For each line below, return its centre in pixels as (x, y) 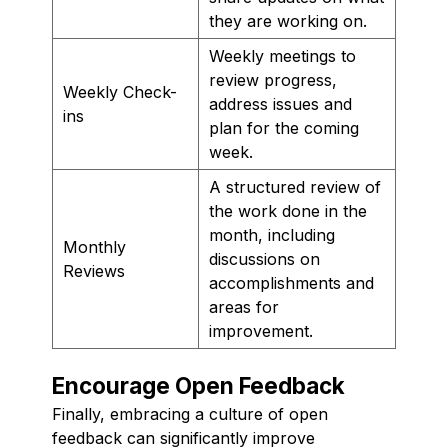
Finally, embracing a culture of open (190, 413)
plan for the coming (284, 127)
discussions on (264, 258)
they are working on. (288, 20)
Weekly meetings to (282, 55)
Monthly (94, 246)
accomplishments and (291, 282)
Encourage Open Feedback (198, 385)
